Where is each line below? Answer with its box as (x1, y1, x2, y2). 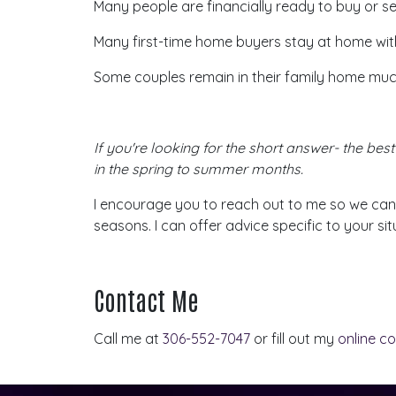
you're (106, 138, 148, 156)
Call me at (94, 329, 164, 347)
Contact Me (94, 283, 199, 316)
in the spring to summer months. (94, 159, 304, 178)
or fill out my (250, 329, 339, 347)
